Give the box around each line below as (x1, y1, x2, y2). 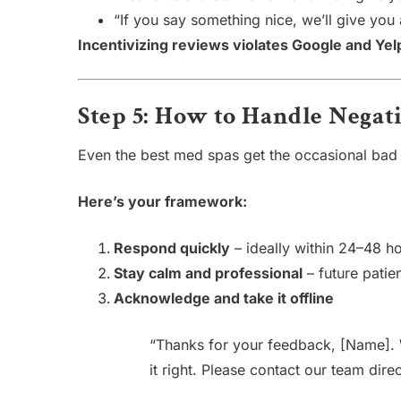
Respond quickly (114, 239, 230, 258)
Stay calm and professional (114, 264, 303, 283)
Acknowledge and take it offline (114, 289, 334, 308)
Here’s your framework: (78, 192, 247, 211)
